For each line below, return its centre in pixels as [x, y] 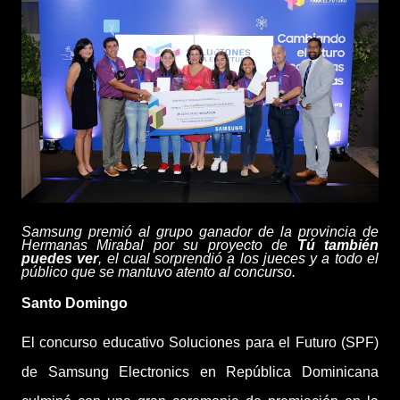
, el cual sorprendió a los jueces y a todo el [239, 259]
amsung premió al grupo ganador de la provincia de [205, 232]
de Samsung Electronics [106, 371]
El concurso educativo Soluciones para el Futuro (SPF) [200, 342]
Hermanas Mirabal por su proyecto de [159, 246]
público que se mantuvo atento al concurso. [158, 272]
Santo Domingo [75, 304]
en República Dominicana [289, 371]
